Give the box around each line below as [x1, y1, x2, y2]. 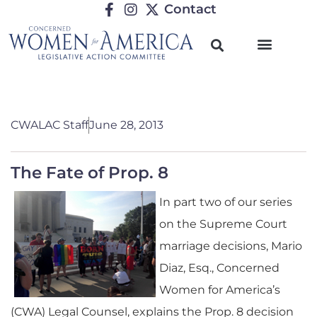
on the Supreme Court [159, 217, 287, 231]
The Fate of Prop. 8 [11, 163, 168, 183]
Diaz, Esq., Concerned [159, 261, 279, 275]
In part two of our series [159, 195, 292, 209]
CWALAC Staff [11, 118, 88, 132]
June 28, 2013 [89, 118, 163, 132]
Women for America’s [159, 283, 280, 296]
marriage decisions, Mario [159, 239, 302, 253]
